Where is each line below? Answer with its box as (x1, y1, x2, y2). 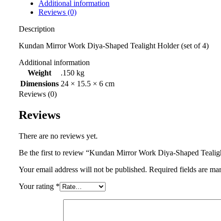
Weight (28, 69, 51, 77)
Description (19, 25, 55, 34)
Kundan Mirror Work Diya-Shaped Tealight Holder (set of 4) (19, 41, 209, 50)
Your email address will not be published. (19, 165, 147, 174)
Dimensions (20, 79, 59, 88)
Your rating (19, 182, 56, 191)
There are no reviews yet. (19, 132, 98, 141)
